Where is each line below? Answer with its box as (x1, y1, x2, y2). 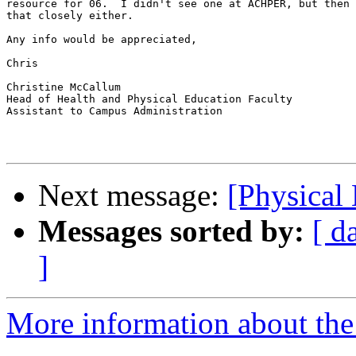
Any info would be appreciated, (6, 33, 197, 46)
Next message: (38, 178, 227, 213)
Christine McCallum (6, 81, 121, 94)
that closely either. (6, 10, 133, 22)
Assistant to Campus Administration (6, 105, 222, 118)
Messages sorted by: (38, 214, 304, 249)
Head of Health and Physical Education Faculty (6, 93, 292, 106)
